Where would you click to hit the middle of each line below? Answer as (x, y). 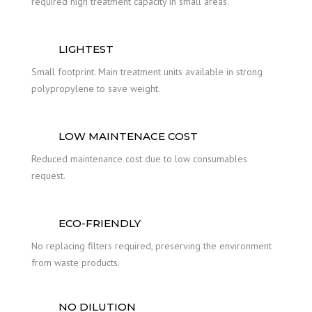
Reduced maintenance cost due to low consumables (139, 159)
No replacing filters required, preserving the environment (151, 246)
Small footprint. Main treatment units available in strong (147, 72)
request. (48, 175)
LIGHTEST (86, 49)
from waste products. (76, 263)
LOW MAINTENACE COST (128, 136)
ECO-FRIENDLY (100, 223)
